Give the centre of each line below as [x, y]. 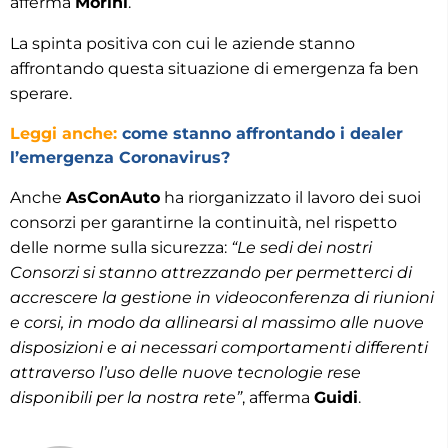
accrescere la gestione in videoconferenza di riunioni [222, 297]
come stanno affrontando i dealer [262, 133]
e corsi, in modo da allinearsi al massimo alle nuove [217, 322]
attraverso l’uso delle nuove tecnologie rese [185, 372]
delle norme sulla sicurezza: [120, 247]
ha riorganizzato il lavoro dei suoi [290, 197]
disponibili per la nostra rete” [126, 397]
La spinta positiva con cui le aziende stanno [182, 43]
